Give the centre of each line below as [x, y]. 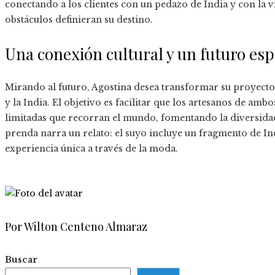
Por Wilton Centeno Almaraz [76, 227]
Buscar [21, 260]
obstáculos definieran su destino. [79, 20]
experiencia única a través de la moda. [91, 149]
